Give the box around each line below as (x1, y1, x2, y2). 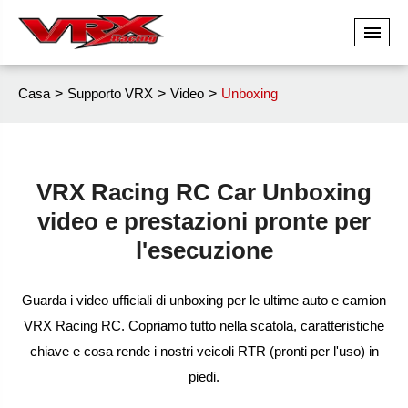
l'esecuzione (135, 237, 273, 264)
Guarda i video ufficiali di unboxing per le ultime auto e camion (22, 292, 386, 308)
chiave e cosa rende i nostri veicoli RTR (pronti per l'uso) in (29, 343, 379, 359)
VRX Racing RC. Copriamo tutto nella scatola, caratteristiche (24, 318, 384, 333)
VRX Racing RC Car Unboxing (36, 178, 372, 206)
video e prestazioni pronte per (37, 208, 371, 235)
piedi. (189, 369, 219, 384)
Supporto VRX (67, 86, 153, 101)
